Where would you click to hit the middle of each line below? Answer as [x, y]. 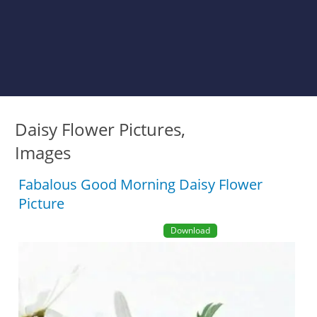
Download [190, 230]
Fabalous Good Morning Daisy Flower [141, 184]
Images [43, 152]
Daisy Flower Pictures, [100, 129]
